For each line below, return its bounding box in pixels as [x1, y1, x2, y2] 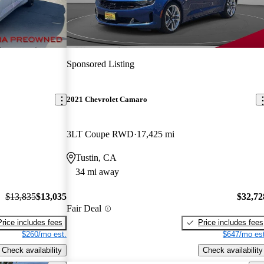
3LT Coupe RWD [67, 129, 134, 140]
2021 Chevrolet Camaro [67, 95, 148, 104]
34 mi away [75, 167, 120, 177]
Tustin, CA [75, 153, 117, 163]
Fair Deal [67, 203, 102, 214]
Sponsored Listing [67, 58, 135, 69]
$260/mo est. [22, 229, 67, 239]
